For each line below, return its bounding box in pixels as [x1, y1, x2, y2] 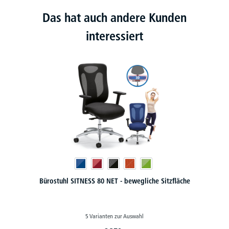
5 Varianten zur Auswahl [85, 212, 144, 220]
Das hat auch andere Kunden [42, 10, 187, 25]
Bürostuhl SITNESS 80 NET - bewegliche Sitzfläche [39, 176, 190, 186]
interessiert [86, 28, 143, 43]
